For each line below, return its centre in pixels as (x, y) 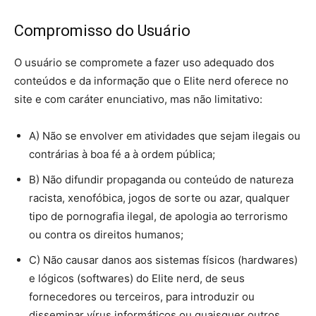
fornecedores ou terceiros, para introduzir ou (142, 297)
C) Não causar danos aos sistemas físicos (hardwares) (163, 260)
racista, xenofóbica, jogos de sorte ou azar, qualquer (159, 198)
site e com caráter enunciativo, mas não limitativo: (138, 99)
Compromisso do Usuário (102, 31)
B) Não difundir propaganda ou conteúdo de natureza (161, 180)
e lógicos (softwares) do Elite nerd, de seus (137, 278)
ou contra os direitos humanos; (106, 235)
